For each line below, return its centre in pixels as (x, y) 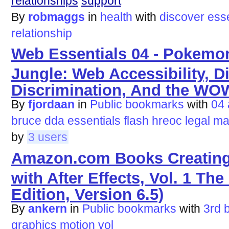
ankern (47, 208)
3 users (48, 137)
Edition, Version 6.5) (87, 192)
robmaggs (56, 17)
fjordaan (51, 105)
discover (182, 17)
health (116, 17)
